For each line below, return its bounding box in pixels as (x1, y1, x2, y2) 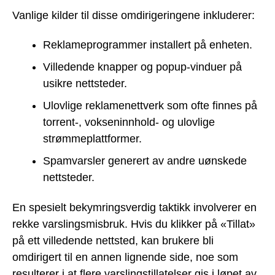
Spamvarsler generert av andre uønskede (43, 155, 247, 168)
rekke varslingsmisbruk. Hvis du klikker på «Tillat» (12, 217, 255, 230)
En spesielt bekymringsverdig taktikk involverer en (12, 201, 257, 214)
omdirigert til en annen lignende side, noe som (12, 250, 238, 263)
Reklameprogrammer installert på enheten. (43, 39, 252, 52)
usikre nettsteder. (43, 77, 127, 90)
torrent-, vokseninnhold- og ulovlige (43, 116, 215, 129)
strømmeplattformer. (43, 133, 142, 145)
